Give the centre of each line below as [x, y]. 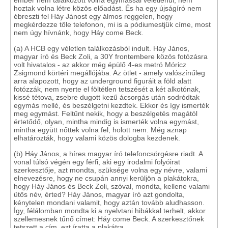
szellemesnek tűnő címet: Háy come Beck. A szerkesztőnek [109, 219]
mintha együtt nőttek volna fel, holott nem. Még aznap [100, 130]
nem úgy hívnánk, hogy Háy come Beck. [79, 33]
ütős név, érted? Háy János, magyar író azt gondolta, [99, 194]
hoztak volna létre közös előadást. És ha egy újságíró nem [108, 8]
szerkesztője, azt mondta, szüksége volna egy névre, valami [110, 170]
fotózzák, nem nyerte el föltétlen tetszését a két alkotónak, [107, 89]
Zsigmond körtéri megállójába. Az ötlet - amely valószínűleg [109, 73]
